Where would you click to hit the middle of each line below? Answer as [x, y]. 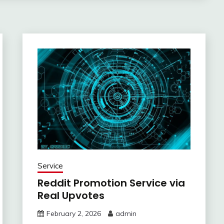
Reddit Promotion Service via [111, 183]
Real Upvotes [71, 195]
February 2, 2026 [73, 213]
